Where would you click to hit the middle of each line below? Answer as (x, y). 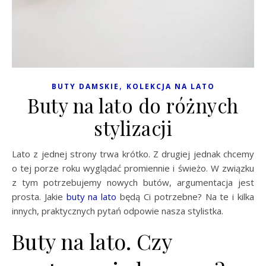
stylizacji (133, 127)
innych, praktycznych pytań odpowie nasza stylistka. (118, 210)
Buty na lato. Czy (92, 241)
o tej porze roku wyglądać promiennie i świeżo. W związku (133, 168)
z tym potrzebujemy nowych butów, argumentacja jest (133, 182)
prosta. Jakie (39, 196)
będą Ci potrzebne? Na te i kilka (186, 196)
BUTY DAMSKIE (85, 86)
